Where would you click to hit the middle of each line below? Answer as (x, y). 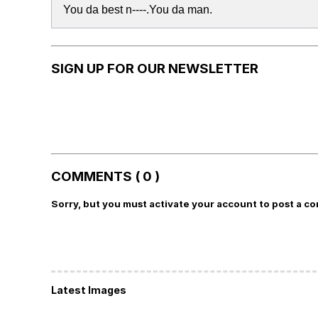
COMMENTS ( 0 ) (105, 177)
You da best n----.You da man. (138, 10)
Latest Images (89, 290)
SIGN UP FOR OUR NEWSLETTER (155, 68)
